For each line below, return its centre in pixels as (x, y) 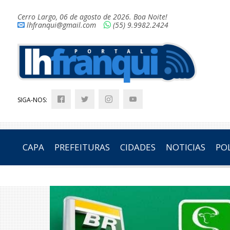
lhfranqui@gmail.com (61, 25)
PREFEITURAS (82, 147)
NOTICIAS (185, 147)
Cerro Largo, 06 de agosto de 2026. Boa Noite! (92, 17)
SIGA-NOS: (33, 100)
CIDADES (138, 147)
